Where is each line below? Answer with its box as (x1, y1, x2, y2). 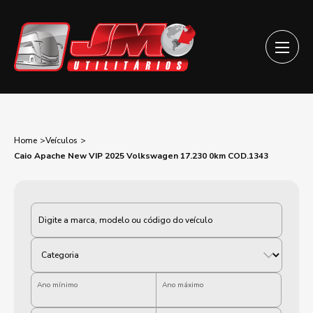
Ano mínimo (37, 280, 78, 290)
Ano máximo (162, 280, 203, 290)
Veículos (45, 135, 78, 146)
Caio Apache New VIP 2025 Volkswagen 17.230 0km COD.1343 (14, 150, 268, 161)
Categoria (30, 200, 78, 215)
